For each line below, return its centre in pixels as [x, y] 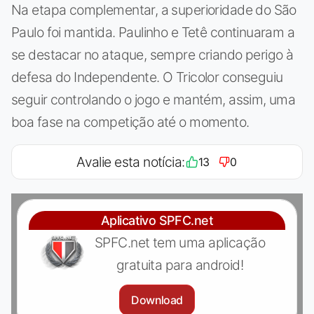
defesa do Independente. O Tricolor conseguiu [147, 77]
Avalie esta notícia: [131, 162]
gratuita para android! [180, 265]
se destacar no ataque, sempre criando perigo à [152, 54]
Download [157, 300]
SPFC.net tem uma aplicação [180, 242]
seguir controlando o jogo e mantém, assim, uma [153, 99]
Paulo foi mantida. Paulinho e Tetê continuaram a [153, 32]
